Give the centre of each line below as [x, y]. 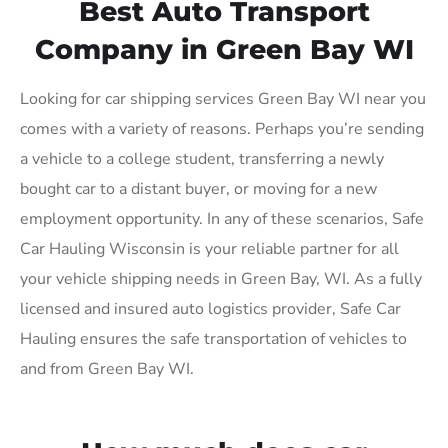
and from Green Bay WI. [107, 368]
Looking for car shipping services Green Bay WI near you [223, 98]
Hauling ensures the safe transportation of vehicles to [213, 338]
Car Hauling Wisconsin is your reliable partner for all [209, 248]
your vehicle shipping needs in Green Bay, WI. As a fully [221, 278]
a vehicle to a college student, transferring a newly [202, 158]
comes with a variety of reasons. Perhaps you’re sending [222, 128]
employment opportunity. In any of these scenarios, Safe [222, 218]
